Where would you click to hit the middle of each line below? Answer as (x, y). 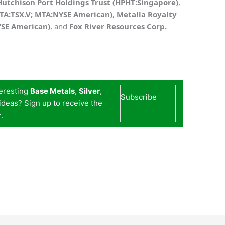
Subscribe (139, 97)
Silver (90, 91)
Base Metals (53, 91)
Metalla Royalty (147, 14)
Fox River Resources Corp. (118, 26)
